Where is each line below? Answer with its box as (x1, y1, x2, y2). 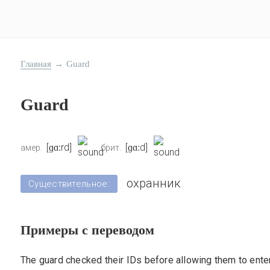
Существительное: (28, 178, 110, 189)
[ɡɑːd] (125, 142, 148, 153)
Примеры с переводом (20, 222, 154, 237)
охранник (127, 176, 181, 190)
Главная (20, 59, 51, 69)
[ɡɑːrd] (46, 142, 72, 153)
